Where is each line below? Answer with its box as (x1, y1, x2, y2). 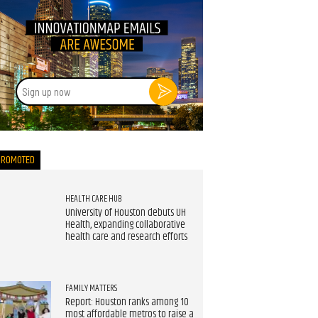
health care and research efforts (65, 229, 187, 246)
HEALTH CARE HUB (65, 192, 122, 207)
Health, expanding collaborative (65, 217, 185, 234)
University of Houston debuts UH (65, 205, 186, 221)
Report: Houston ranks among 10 (65, 294, 189, 310)
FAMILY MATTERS (65, 280, 117, 295)
